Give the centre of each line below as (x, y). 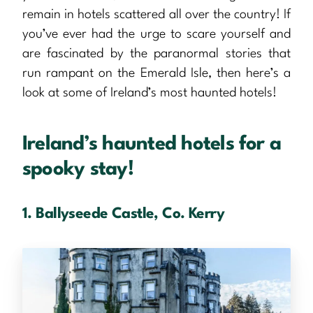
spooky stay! (78, 169)
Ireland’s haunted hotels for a (152, 144)
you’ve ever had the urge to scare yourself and (156, 34)
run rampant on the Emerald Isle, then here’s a (156, 73)
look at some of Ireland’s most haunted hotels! (150, 93)
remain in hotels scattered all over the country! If (156, 14)
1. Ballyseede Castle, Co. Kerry (124, 214)
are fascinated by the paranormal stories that (156, 53)
